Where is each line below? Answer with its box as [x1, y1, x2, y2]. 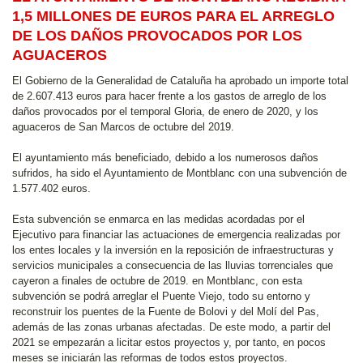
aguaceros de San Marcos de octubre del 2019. [12, 121, 234, 133]
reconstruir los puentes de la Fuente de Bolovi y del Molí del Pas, [12, 305, 319, 318]
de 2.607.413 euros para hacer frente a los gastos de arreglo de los [12, 90, 327, 102]
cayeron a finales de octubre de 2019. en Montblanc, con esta [12, 275, 302, 287]
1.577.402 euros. [12, 182, 91, 194]
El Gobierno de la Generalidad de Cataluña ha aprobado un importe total [12, 75, 348, 87]
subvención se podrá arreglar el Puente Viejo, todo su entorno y [12, 290, 310, 302]
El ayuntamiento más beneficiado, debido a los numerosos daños [12, 152, 318, 164]
